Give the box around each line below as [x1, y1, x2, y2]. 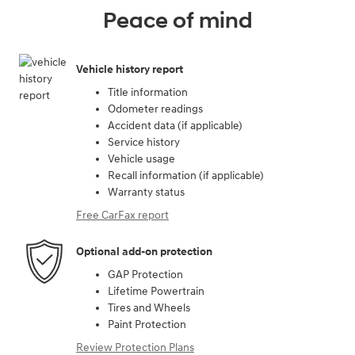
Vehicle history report [76, 62, 183, 76]
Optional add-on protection [76, 244, 212, 258]
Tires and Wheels [108, 301, 190, 315]
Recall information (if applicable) [108, 169, 264, 182]
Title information [108, 86, 188, 99]
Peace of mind [102, 7, 253, 35]
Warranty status [108, 185, 185, 199]
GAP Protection [108, 268, 183, 281]
